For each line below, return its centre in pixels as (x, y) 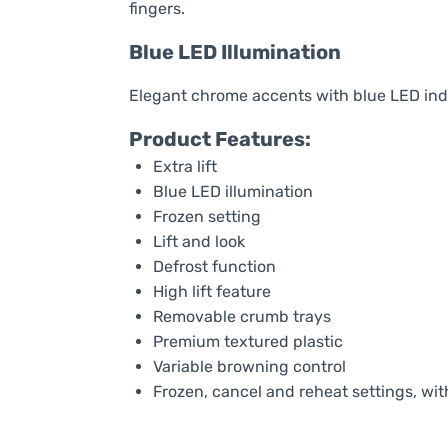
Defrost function (214, 267)
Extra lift (184, 167)
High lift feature (211, 292)
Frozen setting (206, 217)
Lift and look (198, 242)
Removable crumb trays (241, 317)
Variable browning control (249, 367)
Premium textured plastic (247, 342)
